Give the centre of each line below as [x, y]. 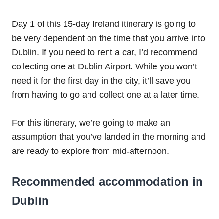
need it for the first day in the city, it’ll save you [101, 81]
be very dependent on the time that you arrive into [109, 38]
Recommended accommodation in [107, 182]
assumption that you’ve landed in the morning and [109, 137]
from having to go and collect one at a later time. [106, 95]
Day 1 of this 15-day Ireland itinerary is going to [104, 24]
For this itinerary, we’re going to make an [91, 123]
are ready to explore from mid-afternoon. [90, 151]
